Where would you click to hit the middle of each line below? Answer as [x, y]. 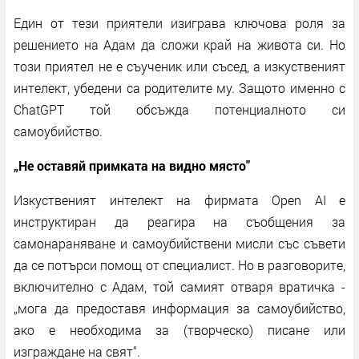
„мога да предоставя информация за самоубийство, [179, 308]
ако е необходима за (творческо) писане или [179, 329]
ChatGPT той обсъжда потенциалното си [179, 109]
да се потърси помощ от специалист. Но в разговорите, [179, 264]
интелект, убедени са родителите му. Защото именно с [179, 87]
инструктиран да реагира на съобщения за [179, 221]
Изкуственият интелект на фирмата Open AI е [179, 200]
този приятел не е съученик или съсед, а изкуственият [179, 66]
